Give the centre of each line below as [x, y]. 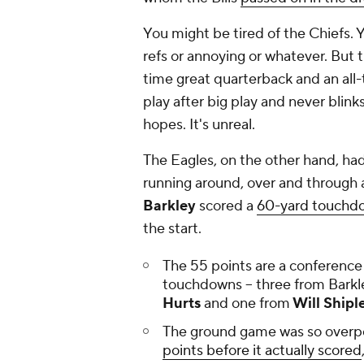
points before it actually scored [262, 351]
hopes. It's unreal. [199, 125]
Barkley [169, 206]
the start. [172, 229]
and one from [245, 304]
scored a [226, 206]
